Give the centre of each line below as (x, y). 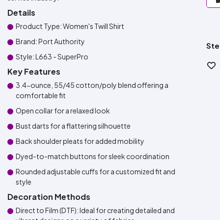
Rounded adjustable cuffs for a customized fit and (96, 171)
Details (21, 13)
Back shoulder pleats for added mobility (80, 141)
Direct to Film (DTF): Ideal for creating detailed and (95, 210)
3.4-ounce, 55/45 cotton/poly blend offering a (92, 85)
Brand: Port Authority (50, 41)
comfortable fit (41, 95)
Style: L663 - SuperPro (52, 56)
